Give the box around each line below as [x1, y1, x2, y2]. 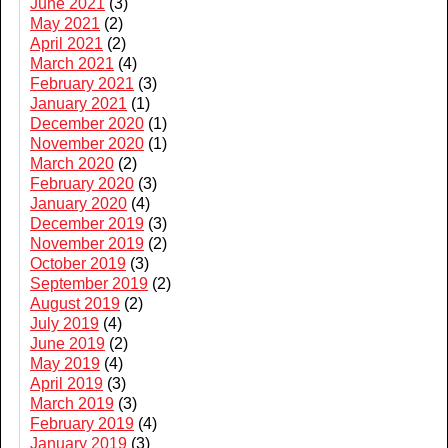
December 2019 [30, 215, 144, 232]
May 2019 [30, 355, 100, 372]
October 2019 [30, 255, 126, 272]
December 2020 [30, 115, 144, 132]
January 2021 [30, 95, 127, 112]
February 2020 [30, 175, 134, 192]
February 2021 [30, 75, 134, 92]
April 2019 [30, 375, 103, 392]
